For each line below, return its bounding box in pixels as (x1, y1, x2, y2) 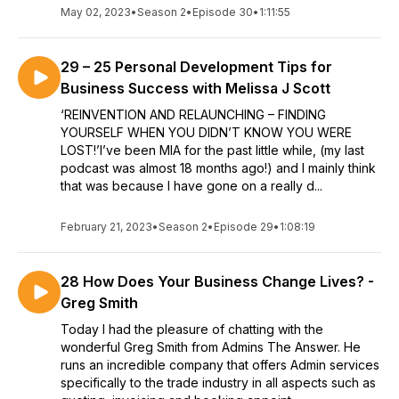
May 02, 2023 (61, 5, 131, 19)
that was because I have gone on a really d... (61, 178, 322, 193)
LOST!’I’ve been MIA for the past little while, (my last (61, 142, 364, 158)
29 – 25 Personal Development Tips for (61, 58, 332, 76)
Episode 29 (214, 220, 273, 233)
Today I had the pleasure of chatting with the (61, 322, 323, 337)
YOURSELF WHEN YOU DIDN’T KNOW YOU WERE (61, 125, 352, 140)
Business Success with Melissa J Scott (61, 79, 330, 97)
